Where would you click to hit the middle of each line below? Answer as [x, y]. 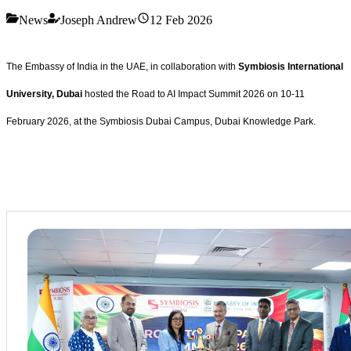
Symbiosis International [291, 66]
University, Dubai [44, 94]
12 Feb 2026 [181, 20]
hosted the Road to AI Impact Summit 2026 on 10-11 [194, 94]
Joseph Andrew [99, 20]
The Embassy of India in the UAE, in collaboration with [122, 66]
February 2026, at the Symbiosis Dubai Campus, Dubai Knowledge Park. [161, 121]
